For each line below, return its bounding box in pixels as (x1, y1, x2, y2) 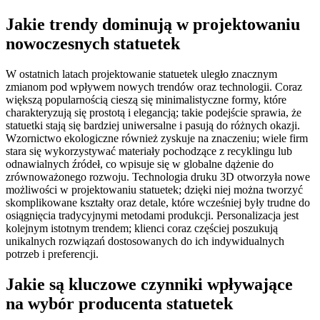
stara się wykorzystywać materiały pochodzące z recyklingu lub (6, 145, 292, 158)
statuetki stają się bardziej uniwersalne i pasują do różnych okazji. (6, 119, 300, 132)
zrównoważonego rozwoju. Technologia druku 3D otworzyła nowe (6, 171, 310, 184)
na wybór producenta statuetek (6, 294, 233, 314)
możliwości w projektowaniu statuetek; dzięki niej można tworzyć (6, 184, 303, 196)
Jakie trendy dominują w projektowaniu (6, 15, 300, 34)
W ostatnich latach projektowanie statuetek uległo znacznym (6, 68, 277, 81)
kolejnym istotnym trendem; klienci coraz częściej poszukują (6, 222, 278, 235)
